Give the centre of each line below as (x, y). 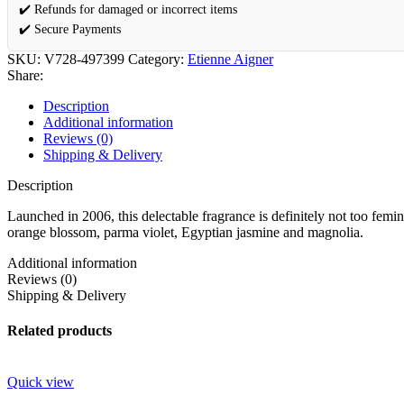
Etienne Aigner (230, 59)
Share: (25, 75)
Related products (60, 331)
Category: (156, 59)
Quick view (41, 382)
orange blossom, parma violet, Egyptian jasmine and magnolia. (185, 232)
